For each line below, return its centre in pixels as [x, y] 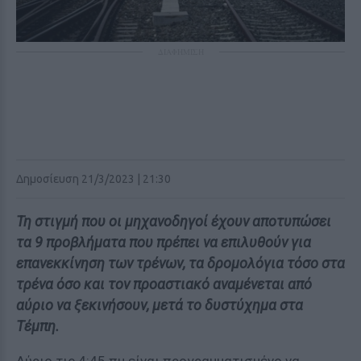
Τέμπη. [38, 326]
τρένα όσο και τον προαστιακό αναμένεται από [164, 284]
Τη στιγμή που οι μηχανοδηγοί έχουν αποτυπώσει [174, 221]
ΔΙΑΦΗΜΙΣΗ [180, 52]
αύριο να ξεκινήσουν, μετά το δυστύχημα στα [160, 305]
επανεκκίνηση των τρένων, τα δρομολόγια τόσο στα [180, 263]
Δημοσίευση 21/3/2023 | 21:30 [93, 179]
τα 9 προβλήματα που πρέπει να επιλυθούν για [164, 242]
